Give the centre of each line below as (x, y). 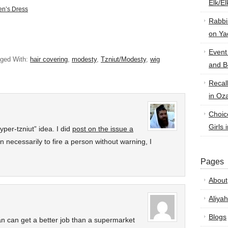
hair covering (49, 59)
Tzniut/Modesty (123, 59)
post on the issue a (103, 129)
